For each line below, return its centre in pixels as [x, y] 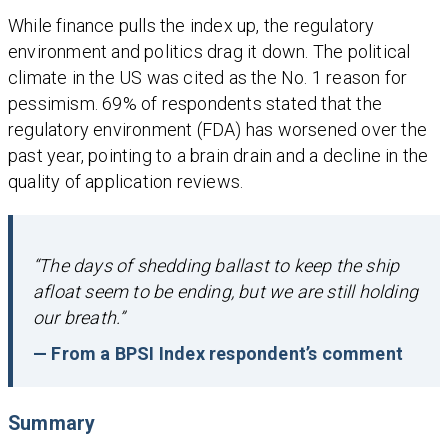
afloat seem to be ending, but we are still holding [226, 291]
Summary [52, 423]
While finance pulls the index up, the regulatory [191, 25]
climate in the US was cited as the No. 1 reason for [208, 77]
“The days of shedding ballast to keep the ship [216, 265]
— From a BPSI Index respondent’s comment [218, 353]
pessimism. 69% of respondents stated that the [195, 103]
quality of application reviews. [126, 181]
